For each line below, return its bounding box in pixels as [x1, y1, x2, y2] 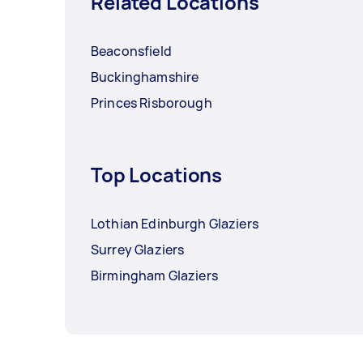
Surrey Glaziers [91, 240, 185, 258]
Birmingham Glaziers [91, 266, 218, 284]
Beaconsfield [91, 41, 172, 60]
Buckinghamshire [91, 67, 199, 86]
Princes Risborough [91, 93, 212, 112]
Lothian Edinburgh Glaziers [91, 214, 258, 233]
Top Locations [91, 160, 223, 188]
